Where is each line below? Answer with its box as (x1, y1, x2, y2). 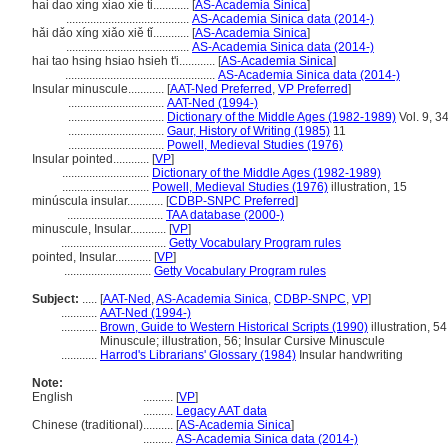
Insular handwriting (296, 348, 403, 362)
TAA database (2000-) (166, 208, 284, 222)
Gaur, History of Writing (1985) (167, 124, 330, 138)
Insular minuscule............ (32, 82, 167, 96)
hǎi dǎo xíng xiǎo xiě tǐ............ (32, 26, 192, 40)
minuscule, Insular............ (32, 222, 169, 236)
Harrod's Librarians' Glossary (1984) (100, 348, 296, 362)
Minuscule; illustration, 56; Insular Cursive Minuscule (100, 334, 385, 348)
